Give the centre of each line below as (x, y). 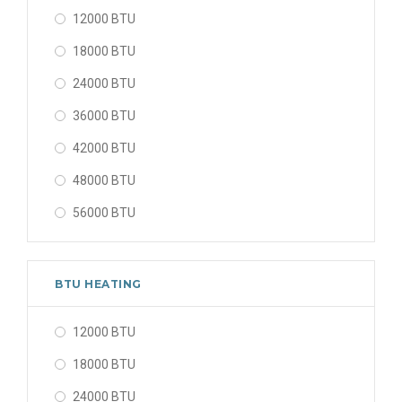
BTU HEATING (98, 284)
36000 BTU (104, 116)
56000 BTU (104, 213)
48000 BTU (104, 180)
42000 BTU (104, 148)
